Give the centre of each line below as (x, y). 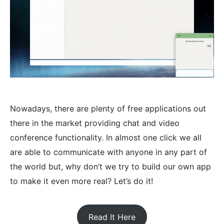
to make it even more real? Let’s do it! (81, 181)
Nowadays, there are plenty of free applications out (108, 108)
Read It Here (112, 217)
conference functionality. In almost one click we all (106, 137)
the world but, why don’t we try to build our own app (110, 166)
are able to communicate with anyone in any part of (108, 152)
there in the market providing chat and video (95, 123)
